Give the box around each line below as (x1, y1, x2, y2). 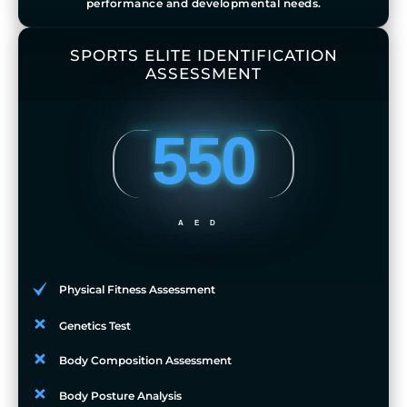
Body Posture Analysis (58, 388, 182, 402)
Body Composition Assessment (58, 352, 232, 367)
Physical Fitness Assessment (59, 282, 215, 296)
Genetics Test (58, 318, 131, 333)
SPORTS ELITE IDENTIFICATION (69, 45, 338, 65)
